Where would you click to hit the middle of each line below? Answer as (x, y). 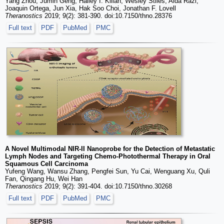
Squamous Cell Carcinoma (46, 163)
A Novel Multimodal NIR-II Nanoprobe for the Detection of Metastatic (110, 148)
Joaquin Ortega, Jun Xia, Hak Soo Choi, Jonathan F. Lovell (90, 8)
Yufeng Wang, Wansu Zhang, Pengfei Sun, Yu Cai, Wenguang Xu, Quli (107, 171)
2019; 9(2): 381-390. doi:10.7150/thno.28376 (107, 15)
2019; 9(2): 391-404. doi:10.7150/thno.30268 (107, 186)
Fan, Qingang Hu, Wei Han (44, 178)
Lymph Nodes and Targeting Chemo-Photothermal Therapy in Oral (108, 156)
